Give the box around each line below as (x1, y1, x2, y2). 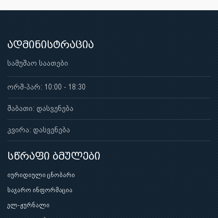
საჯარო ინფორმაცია (7, 186, 73, 194)
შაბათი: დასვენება (7, 104, 73, 113)
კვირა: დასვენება (7, 125, 70, 134)
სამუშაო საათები (7, 58, 68, 68)
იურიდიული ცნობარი (7, 171, 75, 179)
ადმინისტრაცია (7, 39, 94, 51)
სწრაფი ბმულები (7, 150, 100, 162)
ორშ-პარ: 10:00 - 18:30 (7, 82, 86, 91)
